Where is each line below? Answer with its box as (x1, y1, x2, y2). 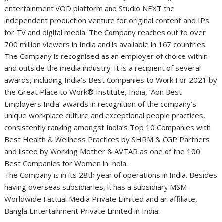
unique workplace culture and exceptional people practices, (4, 111, 206, 121)
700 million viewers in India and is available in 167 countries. (4, 39, 207, 50)
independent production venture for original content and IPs (4, 15, 210, 26)
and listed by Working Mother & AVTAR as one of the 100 (4, 146, 201, 157)
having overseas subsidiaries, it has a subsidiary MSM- (4, 182, 190, 192)
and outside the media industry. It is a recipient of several (4, 63, 201, 73)
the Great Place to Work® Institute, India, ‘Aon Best (4, 87, 182, 97)
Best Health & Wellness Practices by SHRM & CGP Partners (4, 134, 210, 145)
